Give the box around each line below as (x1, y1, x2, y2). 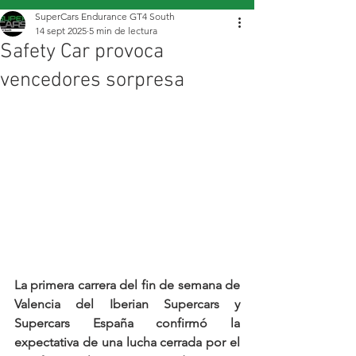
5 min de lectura (89, 25, 157, 37)
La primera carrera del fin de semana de (14, 277, 240, 293)
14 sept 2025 (35, 25, 87, 37)
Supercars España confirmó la (14, 315, 240, 331)
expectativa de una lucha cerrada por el (14, 335, 240, 350)
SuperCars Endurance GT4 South (35, 10, 175, 22)
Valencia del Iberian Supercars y (14, 296, 240, 312)
